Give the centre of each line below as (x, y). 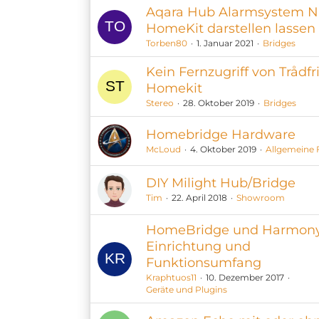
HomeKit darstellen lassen (231, 28)
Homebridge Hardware (221, 135)
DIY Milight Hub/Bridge (221, 183)
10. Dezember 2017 (245, 277)
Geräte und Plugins (187, 289)
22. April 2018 (199, 197)
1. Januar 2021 (225, 43)
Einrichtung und (198, 246)
